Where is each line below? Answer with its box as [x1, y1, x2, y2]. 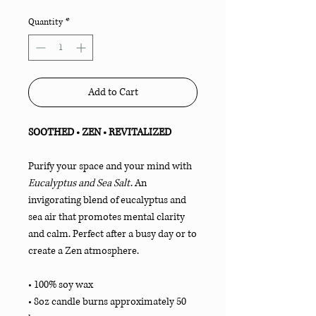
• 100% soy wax [28, 277, 93, 291]
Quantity [28, 16, 63, 28]
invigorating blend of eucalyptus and [28, 193, 186, 207]
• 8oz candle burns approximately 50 [28, 294, 186, 308]
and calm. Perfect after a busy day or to [28, 226, 197, 241]
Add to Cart [87, 85, 138, 99]
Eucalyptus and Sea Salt [28, 176, 130, 190]
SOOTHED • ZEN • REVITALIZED [28, 125, 171, 139]
